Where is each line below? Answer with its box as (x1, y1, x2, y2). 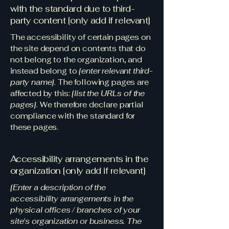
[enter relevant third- (79, 66, 153, 76)
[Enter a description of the (10, 182, 106, 192)
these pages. (10, 122, 59, 132)
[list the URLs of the (72, 88, 145, 98)
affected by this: (10, 88, 72, 98)
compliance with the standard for (10, 111, 135, 121)
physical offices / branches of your (10, 205, 140, 215)
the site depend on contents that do (10, 43, 146, 53)
